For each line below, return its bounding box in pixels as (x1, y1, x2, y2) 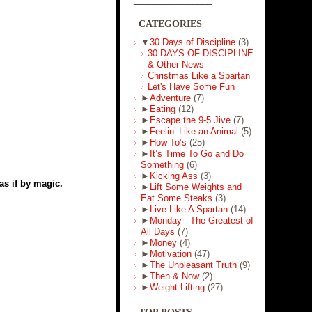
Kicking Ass (149, 171, 198, 181)
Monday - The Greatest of (149, 215, 253, 226)
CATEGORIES (138, 19, 202, 29)
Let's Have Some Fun (147, 81, 235, 92)
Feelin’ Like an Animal (149, 126, 238, 136)
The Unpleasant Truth (149, 260, 237, 270)
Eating (149, 104, 175, 114)
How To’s (149, 137, 187, 148)
